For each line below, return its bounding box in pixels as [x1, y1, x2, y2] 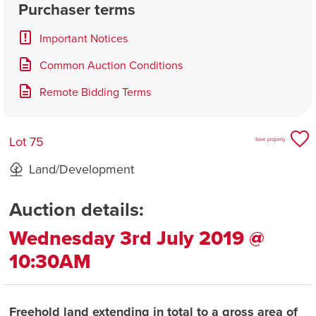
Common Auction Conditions [39, 56, 183, 73]
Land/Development [29, 160, 134, 178]
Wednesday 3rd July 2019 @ [9, 224, 265, 253]
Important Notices [39, 30, 128, 46]
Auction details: [9, 195, 144, 224]
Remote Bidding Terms [39, 83, 152, 99]
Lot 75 [9, 133, 44, 151]
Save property [255, 135, 285, 142]
